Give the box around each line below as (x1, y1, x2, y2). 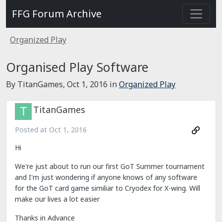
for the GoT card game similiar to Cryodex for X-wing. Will (15, 183, 200, 193)
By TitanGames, (6, 79, 67, 90)
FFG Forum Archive (12, 7, 102, 20)
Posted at (15, 125, 49, 134)
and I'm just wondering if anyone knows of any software (15, 172, 197, 182)
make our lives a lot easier (15, 194, 100, 204)
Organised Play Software (6, 58, 149, 75)
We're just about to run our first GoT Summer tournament (15, 162, 205, 171)
